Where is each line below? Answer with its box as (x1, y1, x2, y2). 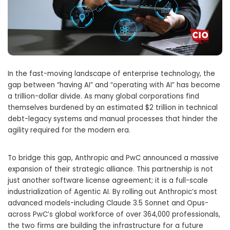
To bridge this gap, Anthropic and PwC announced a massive (8, 153, 219, 163)
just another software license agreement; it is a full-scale (8, 176, 208, 186)
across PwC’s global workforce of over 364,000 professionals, (8, 209, 220, 220)
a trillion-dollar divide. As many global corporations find (8, 91, 199, 102)
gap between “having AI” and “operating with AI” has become (8, 80, 220, 90)
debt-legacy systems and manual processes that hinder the (8, 114, 218, 124)
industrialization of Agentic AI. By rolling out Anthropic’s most (8, 187, 217, 197)
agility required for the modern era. (8, 125, 130, 136)
